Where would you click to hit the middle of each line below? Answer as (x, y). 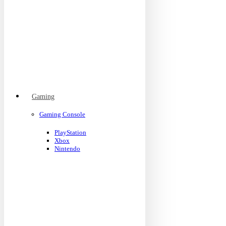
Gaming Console (62, 114)
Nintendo (67, 149)
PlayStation (70, 132)
